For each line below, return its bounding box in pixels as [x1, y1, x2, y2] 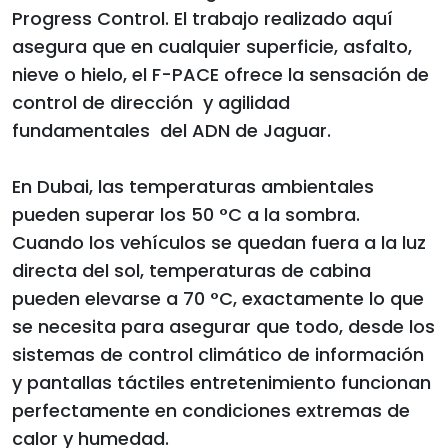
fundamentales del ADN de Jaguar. [12, 118, 331, 144]
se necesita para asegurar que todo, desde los [12, 314, 435, 340]
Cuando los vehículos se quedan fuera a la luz [12, 230, 426, 256]
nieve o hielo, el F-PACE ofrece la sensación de [12, 62, 429, 88]
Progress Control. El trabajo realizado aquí [12, 6, 393, 32]
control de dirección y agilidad [12, 90, 290, 116]
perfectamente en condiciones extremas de [12, 398, 410, 424]
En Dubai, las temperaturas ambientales [12, 174, 374, 200]
